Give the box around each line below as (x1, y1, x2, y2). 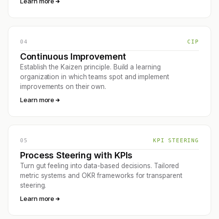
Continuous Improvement (20, 51, 127, 62)
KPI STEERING (153, 137, 199, 144)
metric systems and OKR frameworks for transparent (20, 172, 182, 180)
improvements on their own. (20, 83, 107, 91)
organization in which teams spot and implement (20, 73, 169, 81)
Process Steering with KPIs (20, 150, 132, 161)
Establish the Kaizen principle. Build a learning (20, 63, 161, 71)
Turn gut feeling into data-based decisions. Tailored (20, 162, 179, 170)
